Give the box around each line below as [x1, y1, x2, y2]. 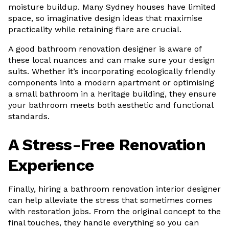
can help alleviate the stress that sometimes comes [8, 195, 212, 205]
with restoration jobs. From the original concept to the [8, 207, 221, 216]
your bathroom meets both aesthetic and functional [8, 100, 213, 110]
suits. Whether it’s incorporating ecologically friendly [8, 66, 215, 76]
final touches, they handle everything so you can [8, 218, 199, 227]
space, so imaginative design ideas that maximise [8, 13, 202, 23]
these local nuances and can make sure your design [8, 55, 215, 65]
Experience [8, 155, 94, 175]
